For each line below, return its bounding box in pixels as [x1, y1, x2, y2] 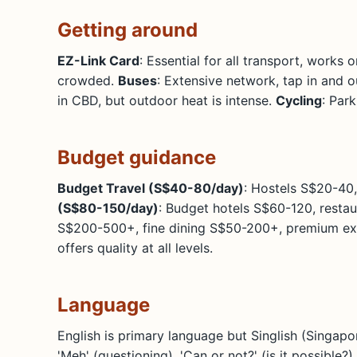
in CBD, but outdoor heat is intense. [57, 92, 276, 108]
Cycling [276, 92, 322, 108]
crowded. [57, 72, 118, 88]
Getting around [57, 18, 198, 41]
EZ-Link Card [57, 52, 139, 69]
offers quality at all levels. [57, 239, 213, 256]
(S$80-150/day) [57, 199, 159, 216]
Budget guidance [57, 145, 216, 169]
